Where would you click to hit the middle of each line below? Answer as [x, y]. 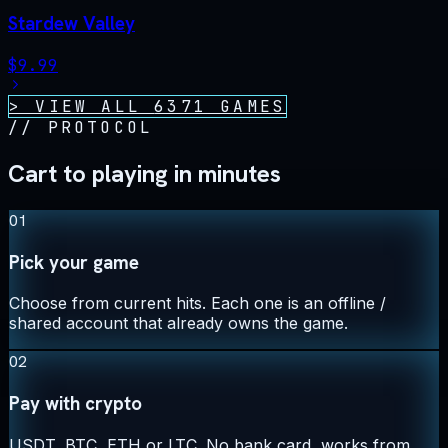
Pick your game [74, 262]
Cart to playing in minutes [144, 173]
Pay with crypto [75, 404]
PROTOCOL [100, 128]
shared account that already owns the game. [178, 323]
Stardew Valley [71, 24]
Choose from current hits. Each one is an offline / [197, 303]
